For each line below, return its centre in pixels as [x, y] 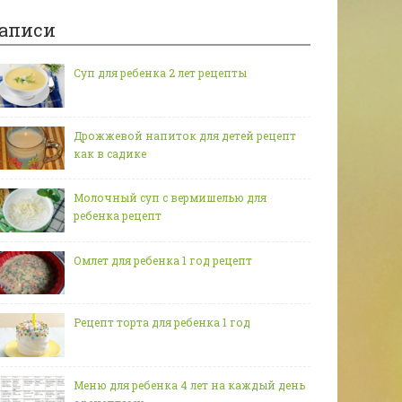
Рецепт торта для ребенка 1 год [162, 323]
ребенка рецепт [118, 216]
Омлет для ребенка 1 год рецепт [163, 260]
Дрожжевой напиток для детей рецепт [185, 135]
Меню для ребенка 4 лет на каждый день [189, 385]
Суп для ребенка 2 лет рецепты [160, 73]
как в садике [110, 153]
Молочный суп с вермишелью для [170, 198]
